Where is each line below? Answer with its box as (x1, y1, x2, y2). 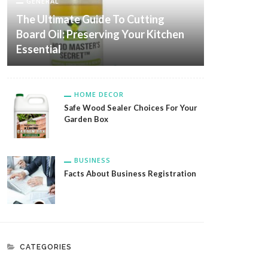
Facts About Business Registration (64, 168, 196, 178)
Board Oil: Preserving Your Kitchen (16, 27, 184, 41)
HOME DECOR (74, 89, 124, 99)
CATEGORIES (20, 242, 72, 251)
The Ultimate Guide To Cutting (16, 12, 165, 26)
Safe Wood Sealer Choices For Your (64, 102, 197, 112)
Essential (16, 42, 61, 56)
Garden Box (64, 114, 108, 124)
